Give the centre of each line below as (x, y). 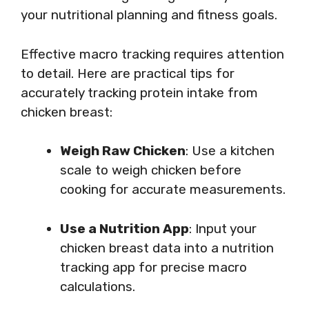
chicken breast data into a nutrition (167, 248)
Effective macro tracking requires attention (152, 54)
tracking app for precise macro (153, 267)
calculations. (98, 286)
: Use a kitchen (230, 151)
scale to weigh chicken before (151, 170)
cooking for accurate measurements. (173, 189)
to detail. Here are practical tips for (128, 73)
